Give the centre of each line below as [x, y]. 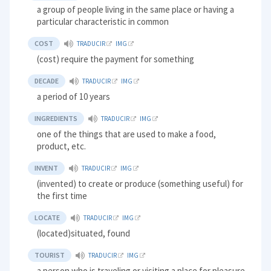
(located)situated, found [84, 233]
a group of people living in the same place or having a [136, 10]
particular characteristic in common [103, 22]
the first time [62, 196]
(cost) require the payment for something [116, 59]
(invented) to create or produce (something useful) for [140, 184]
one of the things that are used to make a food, [127, 134]
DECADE [47, 81]
